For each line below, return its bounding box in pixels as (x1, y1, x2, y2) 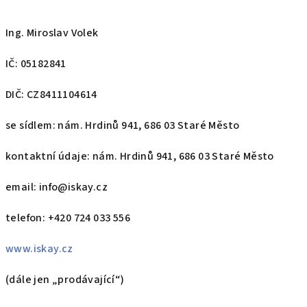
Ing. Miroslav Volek (5, 25, 99, 40)
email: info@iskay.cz (5, 180, 108, 195)
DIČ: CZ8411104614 (5, 87, 97, 102)
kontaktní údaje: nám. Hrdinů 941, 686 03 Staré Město (5, 149, 274, 164)
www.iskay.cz (5, 241, 73, 256)
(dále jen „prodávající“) (5, 272, 136, 287)
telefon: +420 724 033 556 (5, 210, 130, 225)
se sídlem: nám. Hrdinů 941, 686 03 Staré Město (5, 118, 240, 133)
